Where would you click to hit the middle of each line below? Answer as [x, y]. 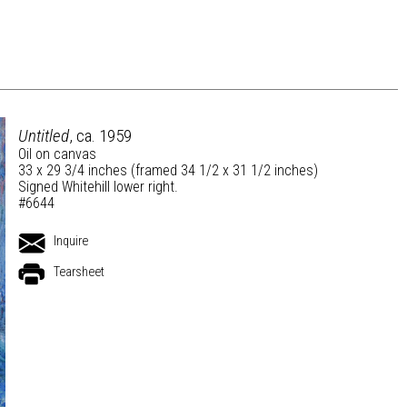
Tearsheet [79, 272]
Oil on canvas [57, 154]
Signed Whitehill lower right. [98, 187]
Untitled [44, 136]
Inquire [71, 241]
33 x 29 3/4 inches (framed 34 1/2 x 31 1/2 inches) [168, 170]
